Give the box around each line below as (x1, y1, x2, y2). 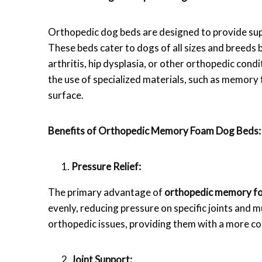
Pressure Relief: (71, 160, 141, 173)
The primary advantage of (48, 185, 164, 198)
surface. (48, 88, 84, 101)
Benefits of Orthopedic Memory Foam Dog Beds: (48, 124, 261, 137)
